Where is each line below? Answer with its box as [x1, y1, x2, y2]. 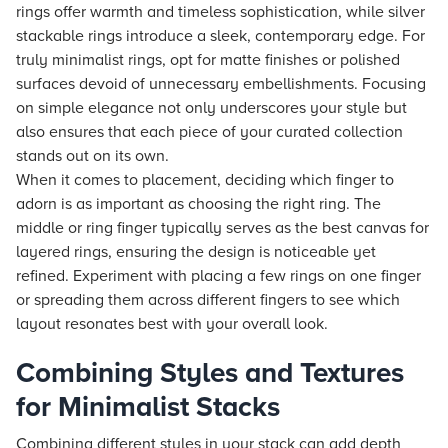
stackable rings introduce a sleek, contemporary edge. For [16, 26, 425, 46]
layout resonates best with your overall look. [16, 314, 328, 334]
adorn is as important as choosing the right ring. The [16, 194, 381, 214]
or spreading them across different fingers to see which [16, 290, 400, 310]
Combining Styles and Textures [16, 356, 404, 390]
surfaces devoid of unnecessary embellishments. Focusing [16, 74, 426, 94]
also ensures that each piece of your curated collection [16, 122, 403, 142]
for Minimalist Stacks [16, 390, 280, 424]
